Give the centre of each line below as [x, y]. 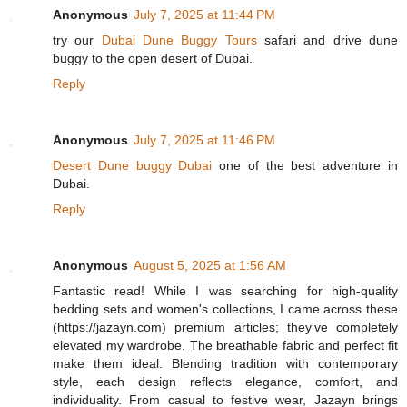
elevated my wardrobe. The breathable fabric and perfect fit [225, 346]
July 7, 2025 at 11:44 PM [204, 15]
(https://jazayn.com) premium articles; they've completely [225, 328]
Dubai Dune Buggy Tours [179, 40]
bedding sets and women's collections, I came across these [225, 309]
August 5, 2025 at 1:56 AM [210, 266]
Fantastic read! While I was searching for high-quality [225, 291]
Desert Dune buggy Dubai [133, 166]
